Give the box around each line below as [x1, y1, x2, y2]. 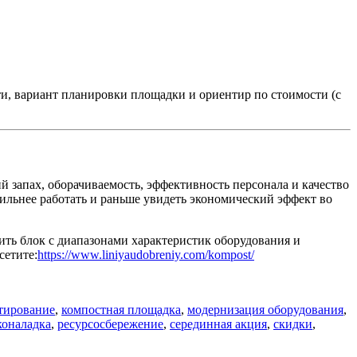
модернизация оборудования [187, 303, 343, 316]
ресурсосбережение [57, 317, 163, 331]
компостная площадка [61, 303, 181, 316]
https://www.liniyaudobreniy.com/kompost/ [37, 248, 254, 261]
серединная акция [170, 317, 267, 331]
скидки [273, 317, 312, 331]
